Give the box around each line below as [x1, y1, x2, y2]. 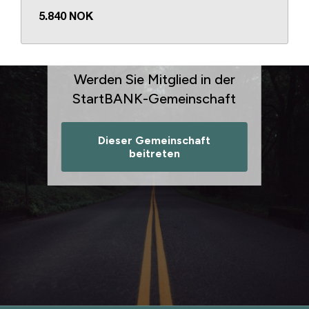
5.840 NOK [39, 12, 93, 22]
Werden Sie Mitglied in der [73, 71, 235, 88]
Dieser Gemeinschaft [98, 134, 211, 147]
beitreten [128, 147, 180, 160]
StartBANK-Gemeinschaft [72, 90, 237, 107]
